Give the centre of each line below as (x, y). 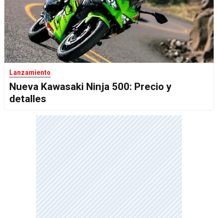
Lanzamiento (30, 73)
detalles (28, 99)
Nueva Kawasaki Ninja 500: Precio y (90, 87)
